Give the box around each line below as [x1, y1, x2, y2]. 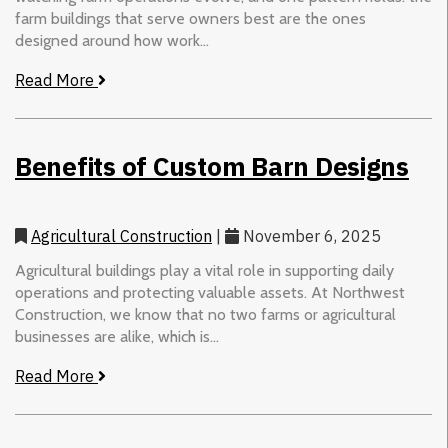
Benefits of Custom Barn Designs [15, 149, 409, 183]
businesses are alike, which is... [15, 327, 219, 346]
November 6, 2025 [239, 226, 381, 246]
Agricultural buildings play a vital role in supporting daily [15, 261, 394, 280]
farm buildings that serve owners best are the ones [15, 9, 366, 28]
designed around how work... [15, 31, 209, 50]
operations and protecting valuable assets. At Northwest [15, 283, 405, 302]
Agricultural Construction [31, 226, 212, 246]
